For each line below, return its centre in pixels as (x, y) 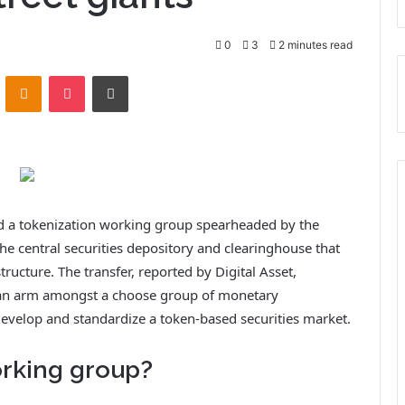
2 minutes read (314, 44)
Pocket (104, 75)
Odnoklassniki (80, 75)
